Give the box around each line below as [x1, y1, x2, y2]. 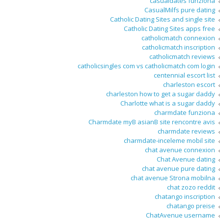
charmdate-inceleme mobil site [124, 136, 215, 145]
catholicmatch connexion [141, 33, 215, 43]
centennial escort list [154, 71, 215, 80]
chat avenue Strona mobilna [131, 173, 215, 183]
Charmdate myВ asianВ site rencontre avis [88, 117, 215, 127]
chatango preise [166, 201, 215, 211]
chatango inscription [155, 192, 215, 201]
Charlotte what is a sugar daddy [120, 99, 215, 108]
